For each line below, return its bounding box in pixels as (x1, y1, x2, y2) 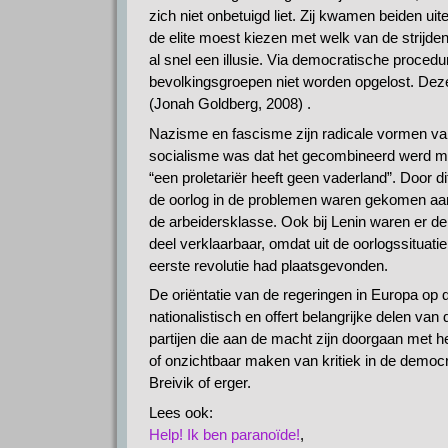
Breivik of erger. (148, 374, 251, 392)
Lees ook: (148, 403, 213, 421)
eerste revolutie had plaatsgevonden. (148, 256, 388, 274)
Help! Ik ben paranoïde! (148, 425, 300, 443)
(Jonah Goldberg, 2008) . (148, 95, 311, 113)
